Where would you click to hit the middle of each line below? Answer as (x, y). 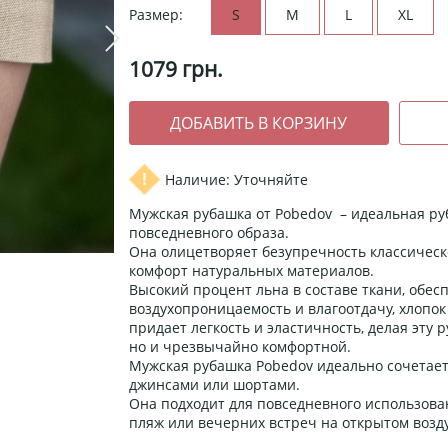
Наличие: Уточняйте (236, 180)
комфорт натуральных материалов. (251, 271)
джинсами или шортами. (214, 385)
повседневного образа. (209, 233)
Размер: (156, 15)
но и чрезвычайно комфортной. (240, 347)
